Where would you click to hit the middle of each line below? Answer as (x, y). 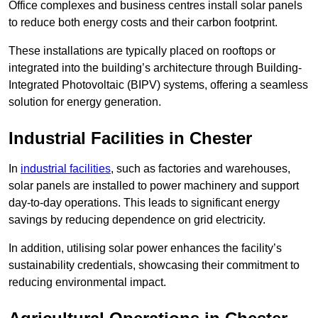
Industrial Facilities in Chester (130, 138)
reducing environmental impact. (87, 283)
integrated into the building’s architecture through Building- (155, 68)
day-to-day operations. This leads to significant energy (144, 203)
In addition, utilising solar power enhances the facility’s (145, 248)
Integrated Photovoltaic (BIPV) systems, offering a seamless (158, 85)
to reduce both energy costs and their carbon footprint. (143, 23)
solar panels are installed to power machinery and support (154, 186)
